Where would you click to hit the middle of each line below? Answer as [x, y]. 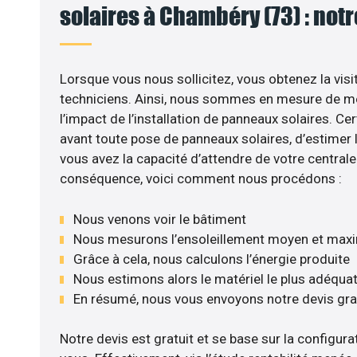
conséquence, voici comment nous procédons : [200, 179]
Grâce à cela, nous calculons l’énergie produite [211, 259]
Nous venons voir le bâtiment [159, 219]
